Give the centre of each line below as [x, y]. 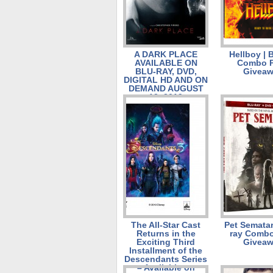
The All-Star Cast [166, 225]
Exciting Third [166, 242]
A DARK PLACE [166, 54]
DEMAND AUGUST [166, 88]
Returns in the [166, 233]
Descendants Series [166, 259]
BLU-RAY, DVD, [166, 71]
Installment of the [166, 250]
